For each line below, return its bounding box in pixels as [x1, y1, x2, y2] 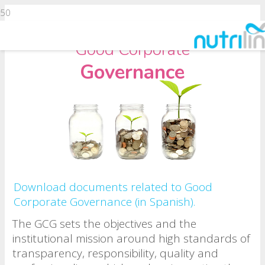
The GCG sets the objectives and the [12, 216, 197, 231]
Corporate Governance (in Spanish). [14, 194, 196, 209]
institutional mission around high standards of [12, 231, 251, 246]
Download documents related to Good [14, 179, 213, 195]
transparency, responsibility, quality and [12, 245, 219, 261]
